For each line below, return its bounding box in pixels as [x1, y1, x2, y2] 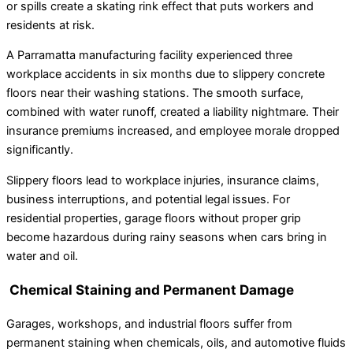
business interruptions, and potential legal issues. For [6, 191, 290, 206]
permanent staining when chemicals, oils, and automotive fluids [6, 336, 346, 351]
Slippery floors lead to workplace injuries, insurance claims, [6, 173, 319, 188]
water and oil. [6, 248, 78, 263]
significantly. [6, 143, 73, 158]
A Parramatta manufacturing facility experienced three [6, 48, 292, 63]
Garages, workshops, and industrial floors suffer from [6, 317, 292, 332]
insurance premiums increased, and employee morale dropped [6, 124, 340, 139]
